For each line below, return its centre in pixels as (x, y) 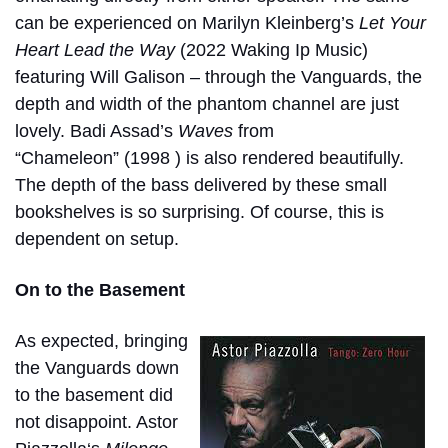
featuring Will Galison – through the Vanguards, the (218, 76)
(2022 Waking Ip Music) (271, 49)
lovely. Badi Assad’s (96, 130)
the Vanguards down (97, 367)
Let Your (392, 22)
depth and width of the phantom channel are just (207, 103)
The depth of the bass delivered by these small (201, 184)
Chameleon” (70, 157)
